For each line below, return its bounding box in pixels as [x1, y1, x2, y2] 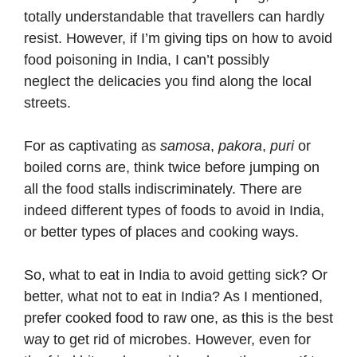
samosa [160, 137, 210, 154]
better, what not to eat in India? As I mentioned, [24, 288, 323, 304]
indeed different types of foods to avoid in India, [24, 202, 324, 218]
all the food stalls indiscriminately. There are [24, 180, 302, 197]
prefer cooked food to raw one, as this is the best [24, 309, 333, 326]
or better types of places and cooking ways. [24, 223, 299, 240]
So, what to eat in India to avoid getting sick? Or [24, 266, 328, 283]
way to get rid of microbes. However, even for [24, 331, 311, 347]
